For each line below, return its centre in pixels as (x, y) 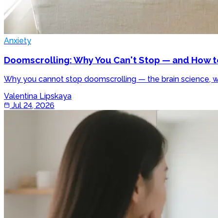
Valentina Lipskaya (38, 96)
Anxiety (18, 41)
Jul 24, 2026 (33, 105)
